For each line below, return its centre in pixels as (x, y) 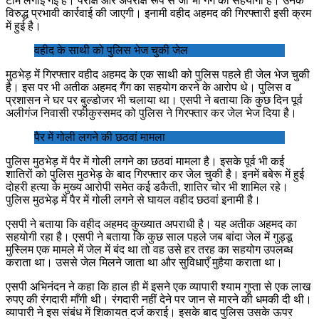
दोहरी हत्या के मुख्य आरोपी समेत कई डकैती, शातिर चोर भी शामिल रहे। (147, 187)
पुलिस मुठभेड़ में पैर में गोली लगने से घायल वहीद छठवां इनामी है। (133, 199)
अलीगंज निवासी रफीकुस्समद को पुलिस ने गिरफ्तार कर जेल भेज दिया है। (151, 113)
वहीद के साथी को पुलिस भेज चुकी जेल (111, 50)
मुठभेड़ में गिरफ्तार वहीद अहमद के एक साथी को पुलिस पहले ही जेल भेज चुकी (158, 74)
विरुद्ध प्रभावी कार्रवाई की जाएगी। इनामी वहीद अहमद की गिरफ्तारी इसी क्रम (158, 13)
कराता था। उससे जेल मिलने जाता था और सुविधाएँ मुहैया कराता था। (144, 262)
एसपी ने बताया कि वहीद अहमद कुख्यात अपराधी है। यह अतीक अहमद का (151, 224)
